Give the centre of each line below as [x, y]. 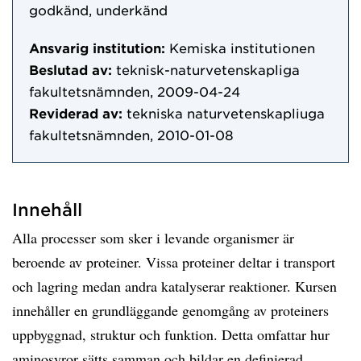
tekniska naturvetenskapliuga [226, 113]
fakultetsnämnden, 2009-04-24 [135, 91]
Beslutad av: [71, 69]
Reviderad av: [76, 113]
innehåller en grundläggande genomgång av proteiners [170, 310]
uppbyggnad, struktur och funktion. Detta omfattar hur [171, 334]
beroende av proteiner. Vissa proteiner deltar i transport [174, 262]
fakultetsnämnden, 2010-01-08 [131, 135]
